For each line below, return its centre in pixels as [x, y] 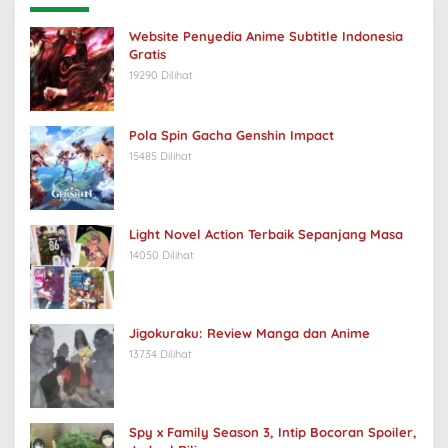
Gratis [147, 54]
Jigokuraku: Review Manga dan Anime [249, 333]
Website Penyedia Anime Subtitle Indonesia [266, 36]
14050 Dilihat [161, 255]
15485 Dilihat [160, 156]
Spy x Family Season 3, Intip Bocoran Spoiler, [273, 432]
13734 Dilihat [160, 354]
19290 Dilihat [161, 75]
